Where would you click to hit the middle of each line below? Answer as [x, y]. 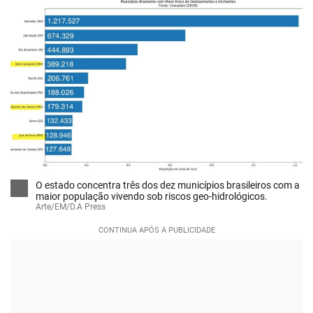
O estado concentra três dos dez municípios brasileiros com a [168, 185]
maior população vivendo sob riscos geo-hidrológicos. [152, 197]
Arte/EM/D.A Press [71, 207]
